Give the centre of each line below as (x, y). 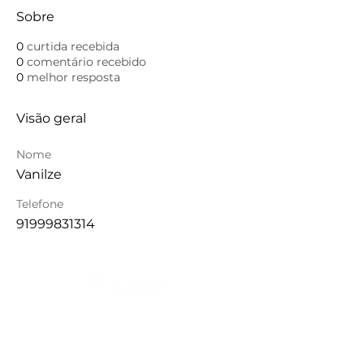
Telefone (40, 204)
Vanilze (39, 174)
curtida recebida (73, 46)
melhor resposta (74, 77)
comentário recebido (87, 62)
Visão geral (51, 118)
